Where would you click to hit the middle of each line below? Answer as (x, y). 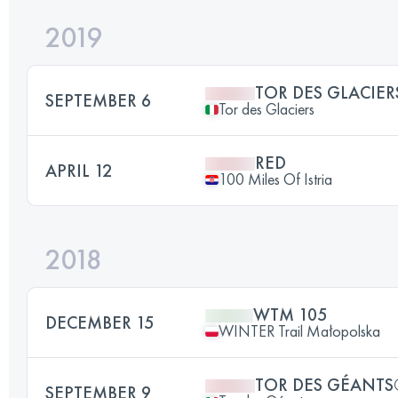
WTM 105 (290, 314)
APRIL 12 (79, 171)
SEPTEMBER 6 (98, 100)
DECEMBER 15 (99, 322)
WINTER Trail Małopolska (299, 331)
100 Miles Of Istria (275, 179)
